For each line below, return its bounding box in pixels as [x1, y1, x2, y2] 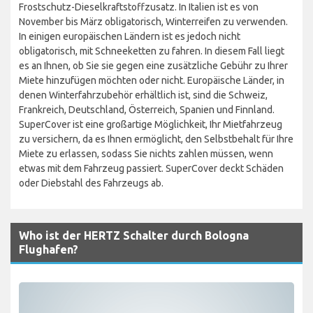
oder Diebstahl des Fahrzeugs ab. [19, 177, 163, 189]
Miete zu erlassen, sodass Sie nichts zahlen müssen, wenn [19, 147, 273, 159]
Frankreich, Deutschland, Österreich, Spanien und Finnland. [19, 103, 275, 115]
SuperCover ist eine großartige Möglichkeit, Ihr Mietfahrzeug [19, 118, 282, 130]
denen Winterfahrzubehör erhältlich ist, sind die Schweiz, [19, 89, 268, 101]
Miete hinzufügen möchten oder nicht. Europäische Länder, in [19, 74, 284, 86]
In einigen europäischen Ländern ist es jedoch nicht [19, 30, 240, 42]
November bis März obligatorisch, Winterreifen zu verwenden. [19, 15, 288, 27]
